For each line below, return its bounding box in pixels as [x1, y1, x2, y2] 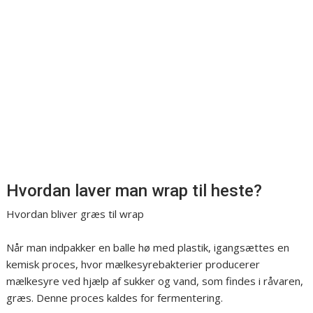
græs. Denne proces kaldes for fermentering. [6, 291, 224, 305]
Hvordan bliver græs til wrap [6, 207, 145, 221]
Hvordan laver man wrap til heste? [6, 181, 263, 201]
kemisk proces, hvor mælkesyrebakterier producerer [6, 257, 261, 272]
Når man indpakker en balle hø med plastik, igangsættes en [6, 240, 290, 255]
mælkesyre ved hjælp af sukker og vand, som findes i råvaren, [6, 274, 304, 289]
